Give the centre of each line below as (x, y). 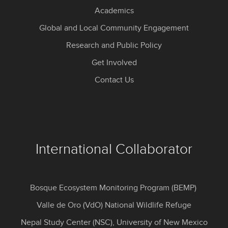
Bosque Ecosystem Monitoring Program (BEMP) (114, 188)
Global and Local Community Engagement (114, 28)
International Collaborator (114, 150)
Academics (114, 11)
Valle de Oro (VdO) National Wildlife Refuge (114, 206)
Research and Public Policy (114, 46)
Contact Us (114, 80)
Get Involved (114, 63)
